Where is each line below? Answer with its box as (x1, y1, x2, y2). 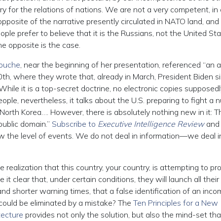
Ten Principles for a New (133, 198, 218, 208)
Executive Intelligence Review (98, 119, 204, 129)
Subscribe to (52, 119, 98, 129)
